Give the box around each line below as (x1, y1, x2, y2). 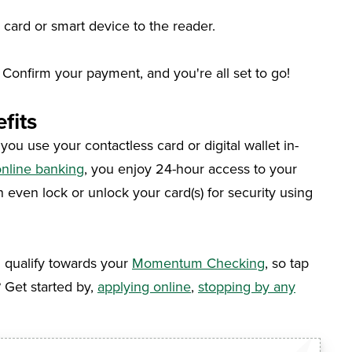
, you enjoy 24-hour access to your (84, 158, 297, 178)
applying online (97, 276, 191, 296)
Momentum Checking (132, 252, 265, 273)
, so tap (265, 252, 309, 273)
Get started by (5, 276, 90, 296)
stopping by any (198, 276, 295, 296)
